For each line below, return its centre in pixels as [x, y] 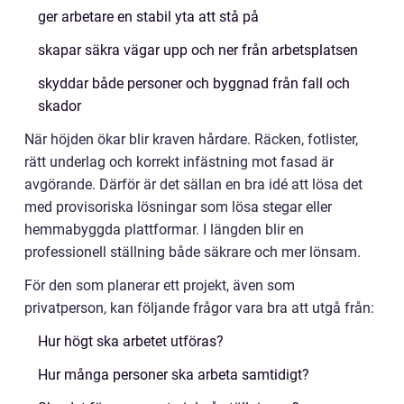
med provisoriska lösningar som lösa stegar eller [178, 207]
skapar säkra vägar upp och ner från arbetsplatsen [198, 50]
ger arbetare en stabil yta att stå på [148, 17]
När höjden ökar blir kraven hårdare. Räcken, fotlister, [191, 139]
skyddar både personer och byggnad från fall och [194, 83]
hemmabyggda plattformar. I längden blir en [164, 230]
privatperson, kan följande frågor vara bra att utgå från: [199, 308]
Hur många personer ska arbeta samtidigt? [174, 375]
